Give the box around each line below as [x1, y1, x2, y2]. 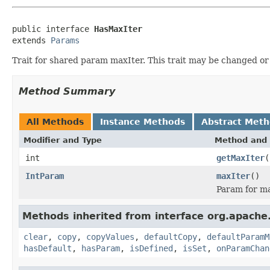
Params [51, 35, 80, 45]
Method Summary [19, 85, 115, 97]
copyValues [86, 231, 134, 242]
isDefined [130, 243, 173, 253]
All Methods [27, 116, 84, 127]
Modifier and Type [24, 135, 102, 145]
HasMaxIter [94, 24, 142, 34]
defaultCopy [144, 231, 197, 242]
